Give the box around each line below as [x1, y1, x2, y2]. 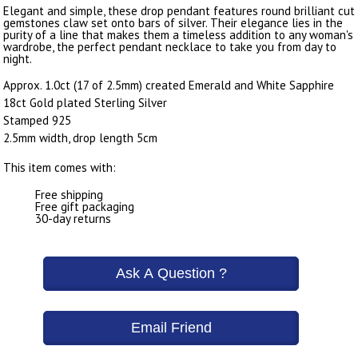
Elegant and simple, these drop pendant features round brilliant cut [3, 2, 355, 18]
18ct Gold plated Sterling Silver [3, 94, 167, 110]
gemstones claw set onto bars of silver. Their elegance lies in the [3, 14, 343, 30]
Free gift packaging [35, 198, 134, 214]
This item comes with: [3, 159, 116, 175]
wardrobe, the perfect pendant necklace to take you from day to [3, 38, 336, 54]
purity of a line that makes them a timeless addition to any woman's [3, 26, 353, 42]
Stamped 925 [3, 112, 71, 128]
